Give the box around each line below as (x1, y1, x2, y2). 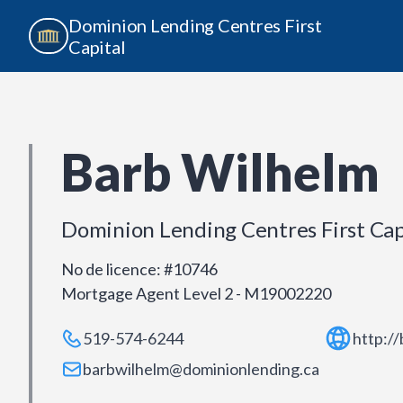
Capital (68, 36, 126, 58)
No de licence (61, 259, 157, 279)
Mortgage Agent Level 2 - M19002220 (61, 283, 331, 303)
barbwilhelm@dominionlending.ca (83, 359, 319, 379)
